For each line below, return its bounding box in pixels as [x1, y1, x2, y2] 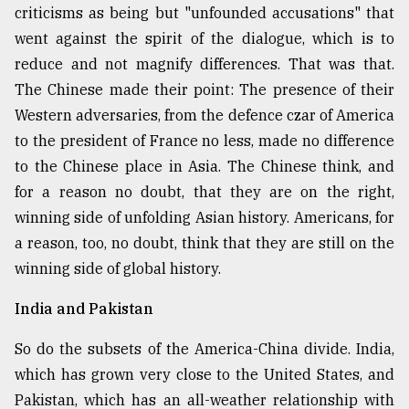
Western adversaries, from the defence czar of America [15, 106, 394, 125]
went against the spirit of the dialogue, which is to [15, 29, 394, 48]
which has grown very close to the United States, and [15, 365, 394, 384]
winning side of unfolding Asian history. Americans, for [15, 208, 394, 227]
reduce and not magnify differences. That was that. [15, 55, 394, 74]
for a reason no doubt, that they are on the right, [15, 183, 394, 202]
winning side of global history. [15, 259, 221, 278]
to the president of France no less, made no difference [15, 131, 394, 151]
